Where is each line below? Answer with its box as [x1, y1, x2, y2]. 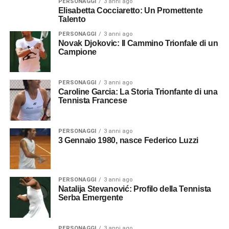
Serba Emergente [58, 193, 123, 202]
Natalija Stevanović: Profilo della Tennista [58, 185, 211, 193]
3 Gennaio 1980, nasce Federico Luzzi [58, 136, 199, 145]
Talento [58, 15, 86, 24]
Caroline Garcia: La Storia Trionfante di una [58, 87, 218, 96]
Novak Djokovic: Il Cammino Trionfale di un [58, 39, 218, 48]
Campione [58, 48, 97, 56]
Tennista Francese [58, 96, 127, 105]
